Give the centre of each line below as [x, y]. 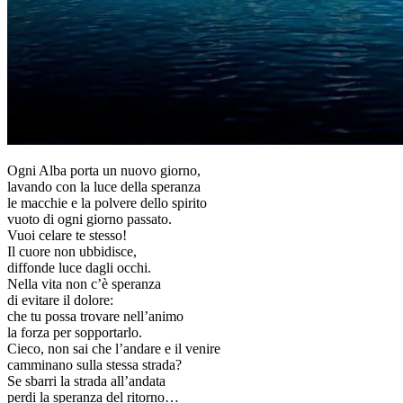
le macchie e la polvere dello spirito [107, 202]
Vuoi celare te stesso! [67, 235]
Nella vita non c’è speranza [84, 283]
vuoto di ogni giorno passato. [90, 219]
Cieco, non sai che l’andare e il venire [114, 348]
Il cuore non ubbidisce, [72, 251]
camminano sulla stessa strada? [94, 364]
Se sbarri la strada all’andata [86, 381]
